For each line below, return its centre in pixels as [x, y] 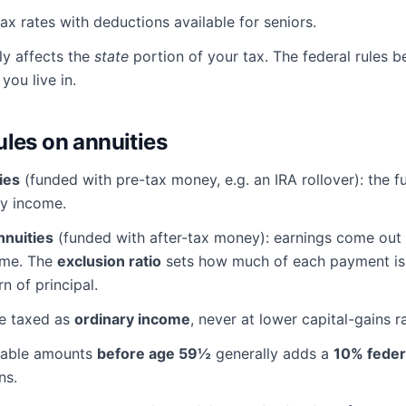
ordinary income [132, 319]
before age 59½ [154, 353]
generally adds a [272, 353]
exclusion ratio [109, 261]
